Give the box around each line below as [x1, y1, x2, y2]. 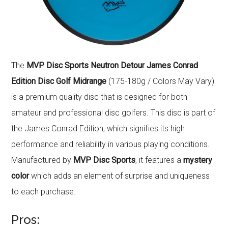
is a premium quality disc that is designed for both [11, 92, 188, 102]
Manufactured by [11, 155, 74, 165]
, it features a [135, 155, 184, 165]
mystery [183, 155, 213, 165]
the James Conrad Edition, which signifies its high [11, 123, 185, 133]
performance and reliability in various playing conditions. [11, 139, 210, 149]
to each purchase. [11, 186, 76, 196]
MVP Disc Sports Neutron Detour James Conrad [26, 60, 198, 70]
